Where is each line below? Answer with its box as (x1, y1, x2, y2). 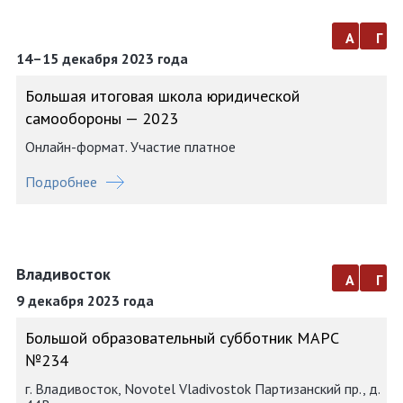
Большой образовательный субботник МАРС (25, 327, 339, 348)
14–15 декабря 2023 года (16, 49, 188, 67)
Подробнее (25, 173, 97, 191)
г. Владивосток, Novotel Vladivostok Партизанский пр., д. (25, 380, 381, 398)
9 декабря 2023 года (16, 291, 154, 309)
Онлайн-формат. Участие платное (25, 138, 236, 156)
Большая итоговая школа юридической (25, 85, 300, 106)
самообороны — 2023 (25, 108, 178, 129)
